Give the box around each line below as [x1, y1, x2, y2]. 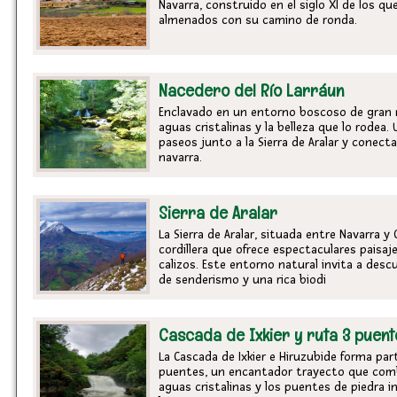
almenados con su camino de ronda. [159, 12, 357, 27]
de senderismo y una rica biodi [159, 272, 326, 287]
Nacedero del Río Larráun [159, 79, 344, 102]
